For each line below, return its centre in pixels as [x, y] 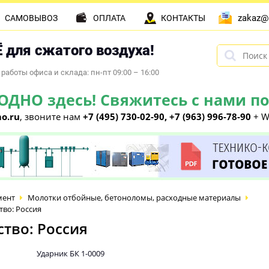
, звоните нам [51, 116]
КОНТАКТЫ [183, 18]
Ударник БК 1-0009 [71, 253]
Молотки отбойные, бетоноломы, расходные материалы [134, 198]
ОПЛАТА [109, 18]
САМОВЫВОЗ [31, 18]
